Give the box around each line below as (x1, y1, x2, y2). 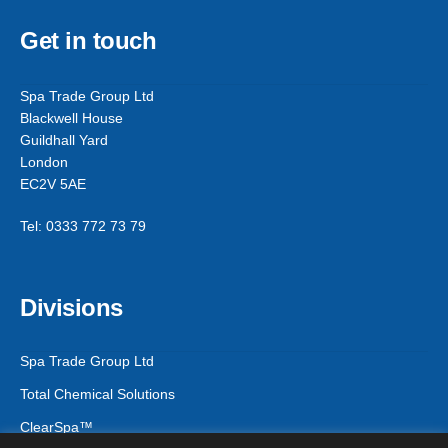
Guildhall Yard (20, 132, 108, 149)
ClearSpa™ (20, 419, 93, 436)
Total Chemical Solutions (20, 386, 175, 403)
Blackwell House (20, 110, 123, 127)
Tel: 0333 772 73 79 (20, 218, 146, 235)
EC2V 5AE (20, 176, 86, 193)
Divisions (20, 294, 123, 322)
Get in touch (20, 27, 157, 55)
